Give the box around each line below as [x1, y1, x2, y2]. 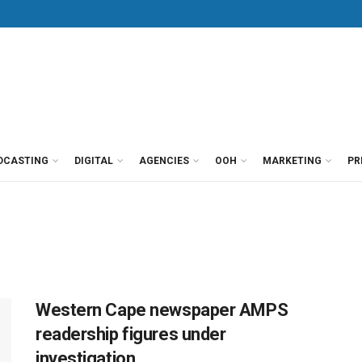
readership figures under [36, 324, 226, 344]
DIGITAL [74, 155, 113, 166]
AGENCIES [139, 155, 189, 166]
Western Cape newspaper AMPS [36, 300, 288, 320]
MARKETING [263, 155, 322, 166]
